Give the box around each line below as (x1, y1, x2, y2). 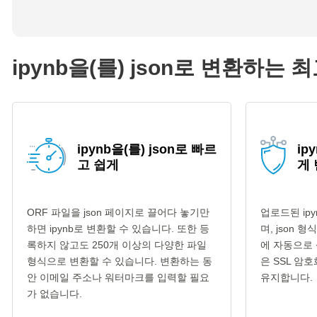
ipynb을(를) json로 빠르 (77, 142, 217, 156)
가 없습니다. (27, 288, 82, 299)
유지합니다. (260, 272, 313, 283)
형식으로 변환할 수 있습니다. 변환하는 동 (27, 255, 212, 267)
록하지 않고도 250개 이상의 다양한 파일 (27, 239, 207, 250)
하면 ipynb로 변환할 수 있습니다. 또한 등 (27, 223, 209, 234)
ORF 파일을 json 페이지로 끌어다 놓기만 (27, 207, 209, 218)
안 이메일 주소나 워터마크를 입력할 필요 (27, 272, 209, 283)
